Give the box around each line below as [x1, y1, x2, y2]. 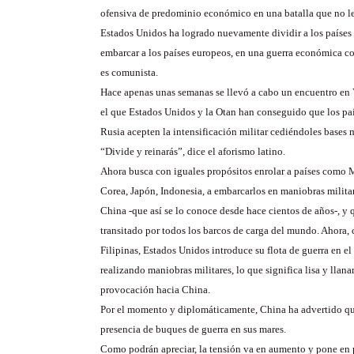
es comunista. [100, 66, 158, 78]
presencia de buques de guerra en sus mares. [100, 323, 286, 335]
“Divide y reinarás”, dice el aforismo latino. [100, 145, 285, 157]
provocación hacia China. [100, 284, 210, 296]
